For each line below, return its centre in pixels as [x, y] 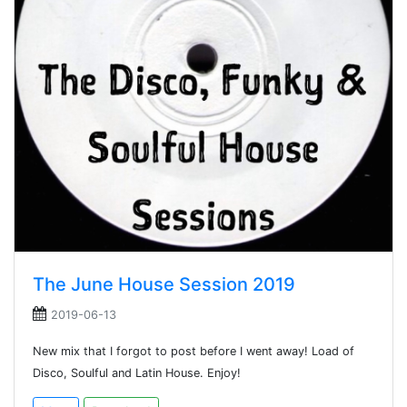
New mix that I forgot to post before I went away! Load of [194, 351]
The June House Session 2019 [164, 284]
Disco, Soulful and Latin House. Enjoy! [137, 373]
